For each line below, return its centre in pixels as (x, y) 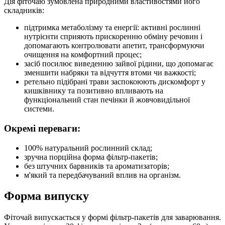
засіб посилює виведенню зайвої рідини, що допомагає (119, 64)
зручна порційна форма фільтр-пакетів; (91, 157)
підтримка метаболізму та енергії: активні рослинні (112, 28)
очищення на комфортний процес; (83, 55)
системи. (39, 109)
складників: (24, 11)
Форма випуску (46, 196)
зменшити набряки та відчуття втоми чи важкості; (110, 73)
